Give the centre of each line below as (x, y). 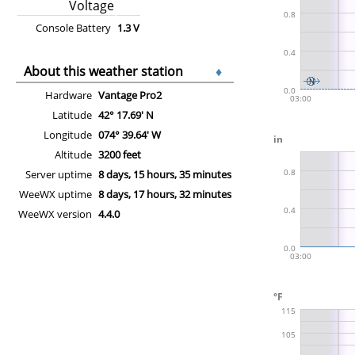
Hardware (69, 95)
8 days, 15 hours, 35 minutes (165, 174)
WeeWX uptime (55, 194)
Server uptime (59, 174)
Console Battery (73, 27)
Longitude (68, 134)
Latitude (72, 115)
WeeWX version (55, 214)
